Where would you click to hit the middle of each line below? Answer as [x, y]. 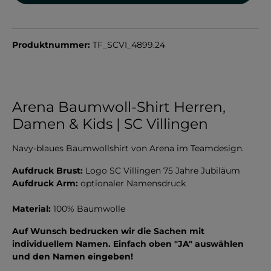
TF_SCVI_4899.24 [129, 44]
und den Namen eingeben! [73, 256]
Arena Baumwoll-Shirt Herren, [119, 106]
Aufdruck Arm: [46, 183]
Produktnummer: [52, 44]
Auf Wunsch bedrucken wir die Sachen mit [108, 231]
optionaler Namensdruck [133, 183]
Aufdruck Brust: [49, 170]
